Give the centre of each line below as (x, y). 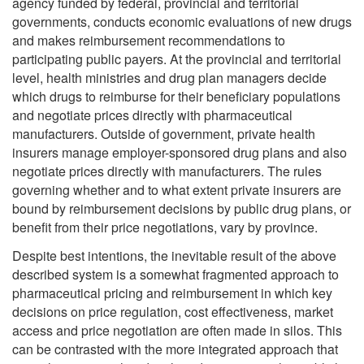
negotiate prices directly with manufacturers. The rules (167, 171)
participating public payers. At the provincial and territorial (177, 59)
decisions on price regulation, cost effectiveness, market (173, 311)
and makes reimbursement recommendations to (149, 41)
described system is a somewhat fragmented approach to (175, 274)
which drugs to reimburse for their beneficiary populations (176, 97)
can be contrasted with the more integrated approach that (175, 349)
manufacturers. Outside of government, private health (164, 134)
